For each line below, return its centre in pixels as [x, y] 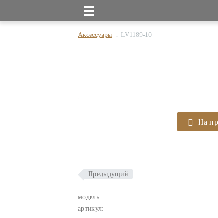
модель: [90, 197]
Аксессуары [95, 35]
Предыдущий [108, 174]
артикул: [91, 209]
